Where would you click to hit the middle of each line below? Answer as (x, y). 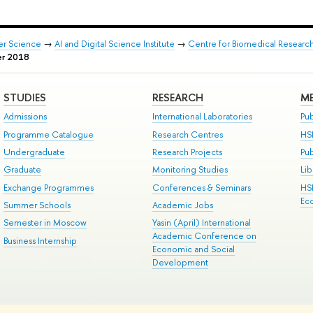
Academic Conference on (204, 236)
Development (180, 263)
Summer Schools (37, 205)
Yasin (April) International (201, 223)
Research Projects (187, 152)
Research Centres (187, 134)
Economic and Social (193, 249)
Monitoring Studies (190, 170)
